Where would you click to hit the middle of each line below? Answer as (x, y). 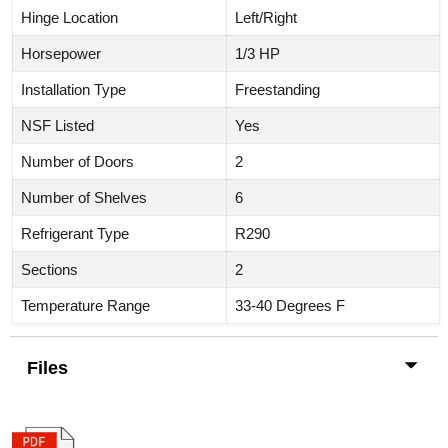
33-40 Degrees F (290, 305)
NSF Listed (57, 125)
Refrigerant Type (75, 233)
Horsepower (61, 53)
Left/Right (266, 17)
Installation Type (73, 89)
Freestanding (277, 89)
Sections (49, 269)
